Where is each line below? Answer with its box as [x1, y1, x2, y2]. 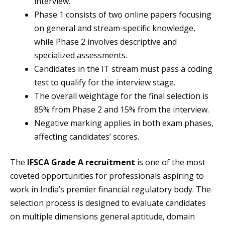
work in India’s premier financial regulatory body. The [10, 184, 211, 195]
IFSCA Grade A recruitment [27, 157, 135, 168]
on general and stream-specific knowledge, [34, 23, 195, 34]
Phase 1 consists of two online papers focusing [34, 9, 211, 21]
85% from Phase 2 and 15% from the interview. [34, 104, 209, 116]
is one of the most [135, 157, 205, 168]
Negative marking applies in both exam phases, [34, 118, 213, 129]
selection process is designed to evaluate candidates [10, 197, 206, 209]
